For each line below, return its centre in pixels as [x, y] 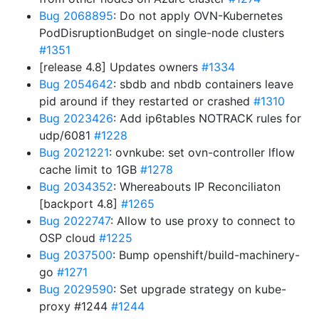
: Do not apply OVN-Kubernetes [198, 16]
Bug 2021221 [74, 152]
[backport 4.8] [80, 204]
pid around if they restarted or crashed [146, 101]
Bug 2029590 [76, 289]
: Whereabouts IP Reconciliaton [197, 187]
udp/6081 [67, 135]
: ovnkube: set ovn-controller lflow [202, 152]
